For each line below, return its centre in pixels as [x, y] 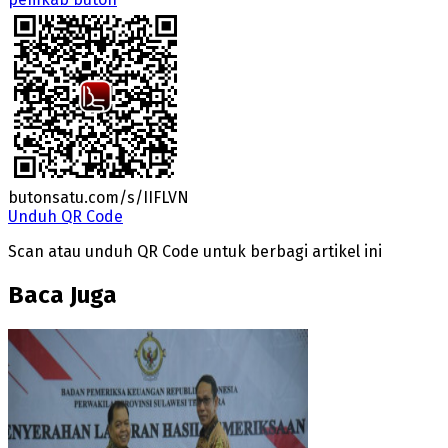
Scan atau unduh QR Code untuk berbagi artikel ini [195, 251]
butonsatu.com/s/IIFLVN [98, 197]
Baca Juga [62, 294]
